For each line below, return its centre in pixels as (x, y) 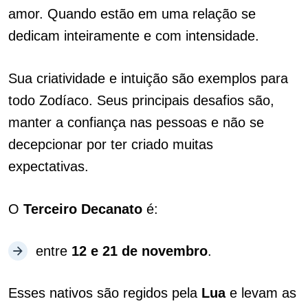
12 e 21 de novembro (140, 251)
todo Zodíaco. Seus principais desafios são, (141, 100)
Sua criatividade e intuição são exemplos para (148, 78)
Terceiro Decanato (83, 209)
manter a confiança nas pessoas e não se (136, 122)
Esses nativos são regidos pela (105, 293)
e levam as (261, 293)
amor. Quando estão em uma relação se (132, 14)
